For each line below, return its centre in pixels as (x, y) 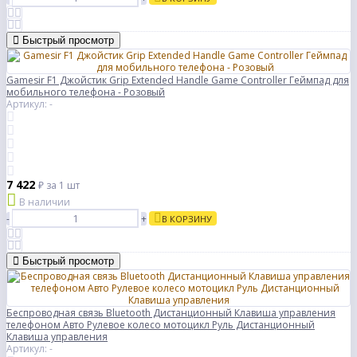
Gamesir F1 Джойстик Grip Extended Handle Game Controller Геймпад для (178, 80)
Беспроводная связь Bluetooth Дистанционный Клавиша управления (171, 313)
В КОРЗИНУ (187, 219)
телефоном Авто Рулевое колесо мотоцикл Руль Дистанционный (161, 325)
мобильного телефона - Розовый (86, 92)
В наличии (45, 202)
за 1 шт (63, 186)
